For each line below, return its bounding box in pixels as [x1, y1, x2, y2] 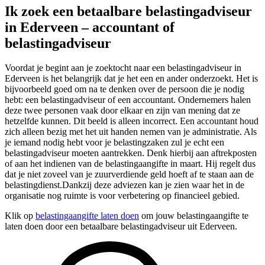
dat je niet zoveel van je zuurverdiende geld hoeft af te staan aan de [5, 169, 254, 180]
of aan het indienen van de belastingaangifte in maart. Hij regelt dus [5, 159, 256, 169]
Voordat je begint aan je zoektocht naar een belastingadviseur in [5, 63, 241, 73]
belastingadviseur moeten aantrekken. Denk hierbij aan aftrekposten [5, 148, 257, 159]
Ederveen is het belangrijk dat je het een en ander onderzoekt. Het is [5, 73, 258, 84]
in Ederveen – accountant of [5, 19, 174, 35]
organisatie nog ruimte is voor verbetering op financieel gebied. [5, 190, 240, 201]
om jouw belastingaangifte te [139, 211, 248, 221]
